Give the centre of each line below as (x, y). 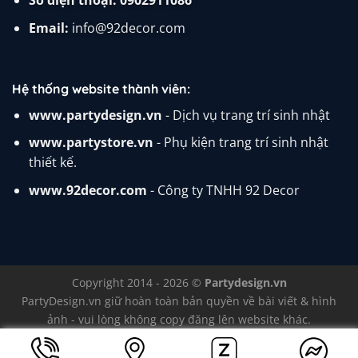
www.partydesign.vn (95, 115)
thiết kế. (52, 163)
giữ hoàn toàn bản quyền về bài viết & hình (219, 300)
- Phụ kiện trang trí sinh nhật (241, 143)
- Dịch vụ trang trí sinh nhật (246, 115)
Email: (48, 28)
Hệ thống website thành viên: (101, 88)
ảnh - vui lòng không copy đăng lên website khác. (179, 319)
